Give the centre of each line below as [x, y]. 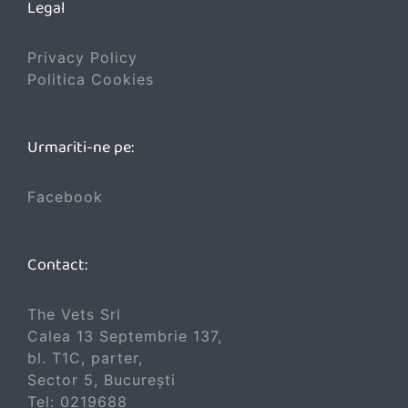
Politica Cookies [91, 79]
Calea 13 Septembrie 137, [125, 336]
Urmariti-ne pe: [81, 147]
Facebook [65, 196]
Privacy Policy [82, 57]
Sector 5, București [102, 379]
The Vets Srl [74, 314]
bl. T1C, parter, [85, 357]
